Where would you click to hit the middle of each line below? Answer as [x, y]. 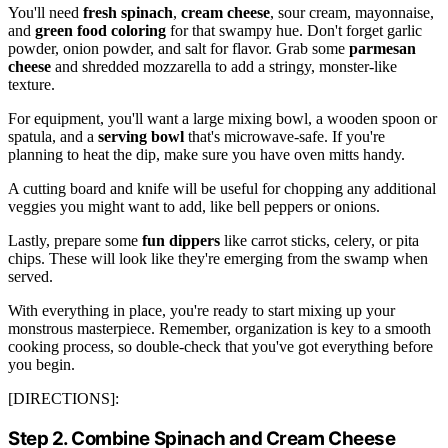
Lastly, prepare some [75, 241]
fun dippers [181, 241]
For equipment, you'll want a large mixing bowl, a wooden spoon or [222, 119]
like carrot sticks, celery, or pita [319, 241]
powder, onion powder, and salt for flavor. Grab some [178, 49]
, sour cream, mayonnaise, [352, 13]
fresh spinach [128, 13]
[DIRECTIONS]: [63, 399]
